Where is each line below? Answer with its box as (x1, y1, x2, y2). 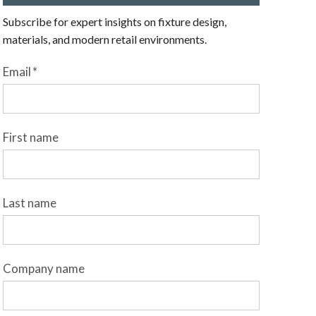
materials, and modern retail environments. (2, 32, 207, 46)
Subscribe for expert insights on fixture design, (2, 15, 226, 28)
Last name (2, 195, 56, 210)
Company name (2, 261, 85, 276)
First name (2, 130, 59, 145)
